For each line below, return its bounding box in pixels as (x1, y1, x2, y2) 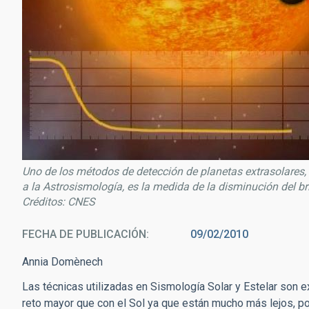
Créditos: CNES (22, 195, 95, 208)
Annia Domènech (22, 255, 103, 268)
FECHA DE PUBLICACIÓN (22, 228, 146, 241)
